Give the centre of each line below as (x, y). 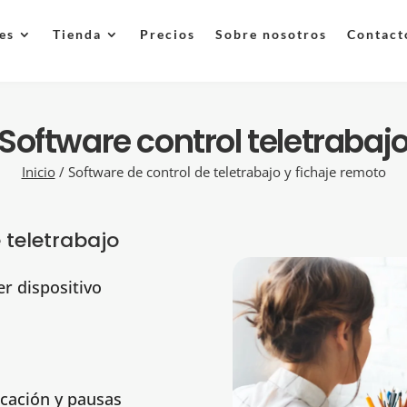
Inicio (38, 172)
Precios (167, 34)
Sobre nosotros (271, 34)
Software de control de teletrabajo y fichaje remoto (227, 172)
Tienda (77, 34)
